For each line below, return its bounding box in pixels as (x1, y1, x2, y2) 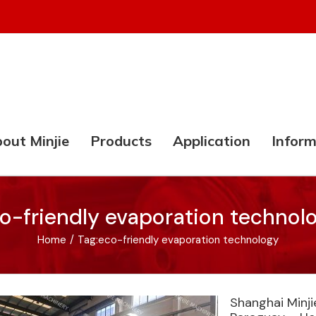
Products (90, 131, 152, 150)
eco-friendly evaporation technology (98, 233, 279, 247)
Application (173, 131, 250, 150)
